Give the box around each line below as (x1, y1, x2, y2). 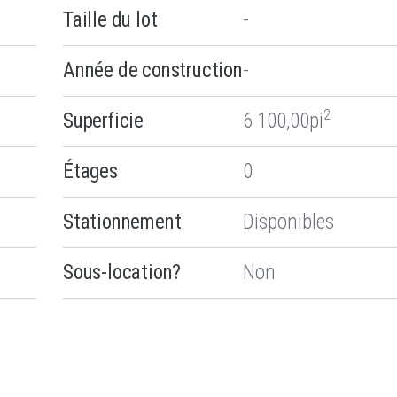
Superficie (63, 108, 144, 133)
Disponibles (243, 209, 334, 234)
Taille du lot (63, 7, 158, 32)
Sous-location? (63, 260, 182, 284)
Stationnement (63, 209, 182, 234)
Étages (63, 159, 118, 183)
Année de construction (63, 58, 243, 82)
